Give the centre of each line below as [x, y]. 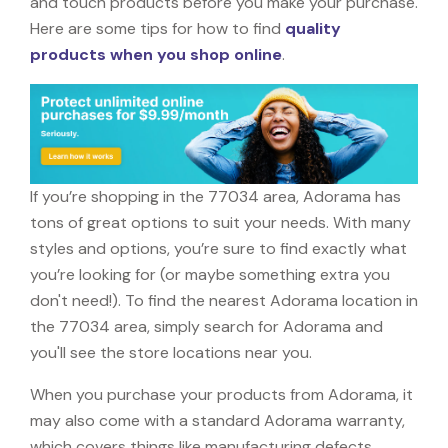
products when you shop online [156, 54]
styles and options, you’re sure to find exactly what [218, 248]
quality [313, 28]
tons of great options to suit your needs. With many [220, 222]
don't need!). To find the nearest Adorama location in [224, 300]
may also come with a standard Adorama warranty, [217, 420]
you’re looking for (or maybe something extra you [210, 274]
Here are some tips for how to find [157, 28]
